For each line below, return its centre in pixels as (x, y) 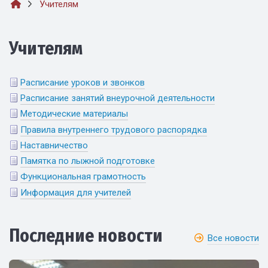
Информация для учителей (76, 192)
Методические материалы (74, 114)
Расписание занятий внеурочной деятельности (118, 98)
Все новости (233, 238)
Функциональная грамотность (83, 177)
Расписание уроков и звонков (83, 82)
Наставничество (54, 145)
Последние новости (86, 235)
